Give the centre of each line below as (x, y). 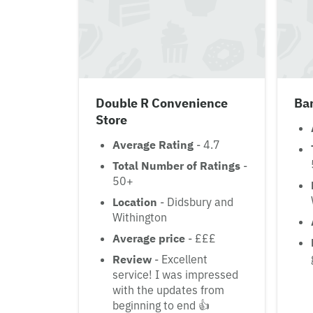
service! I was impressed (175, 275)
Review (132, 260)
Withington (140, 218)
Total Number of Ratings (176, 166)
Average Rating (153, 145)
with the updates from (168, 290)
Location (135, 202)
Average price (149, 239)
